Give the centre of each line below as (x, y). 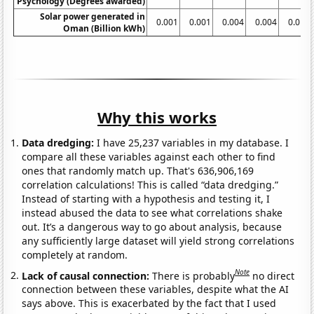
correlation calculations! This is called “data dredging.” (150, 184)
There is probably (194, 275)
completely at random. (75, 254)
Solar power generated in (93, 16)
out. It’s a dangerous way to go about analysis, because (152, 226)
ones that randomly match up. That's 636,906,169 (138, 170)
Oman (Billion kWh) (104, 28)
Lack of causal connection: (87, 275)
